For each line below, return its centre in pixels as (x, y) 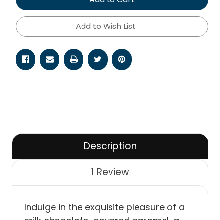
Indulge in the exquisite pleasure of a (104, 207)
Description (110, 146)
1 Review (110, 172)
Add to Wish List (106, 26)
